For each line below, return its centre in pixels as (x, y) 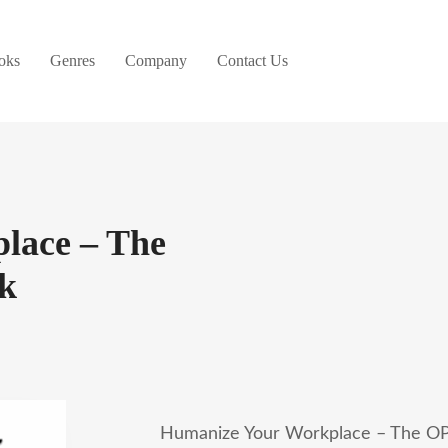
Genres (72, 60)
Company (156, 60)
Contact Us (252, 60)
